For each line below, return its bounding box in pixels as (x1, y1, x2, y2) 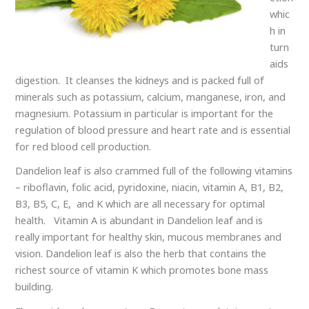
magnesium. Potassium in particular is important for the (15, 106, 274, 120)
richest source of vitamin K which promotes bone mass (15, 263, 269, 277)
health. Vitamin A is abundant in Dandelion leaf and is (15, 213, 263, 228)
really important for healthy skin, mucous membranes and (15, 230, 282, 244)
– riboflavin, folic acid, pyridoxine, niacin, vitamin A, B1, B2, (15, 180, 284, 195)
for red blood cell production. (15, 139, 152, 153)
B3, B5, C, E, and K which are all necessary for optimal (15, 197, 266, 211)
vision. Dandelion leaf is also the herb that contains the (15, 246, 267, 261)
